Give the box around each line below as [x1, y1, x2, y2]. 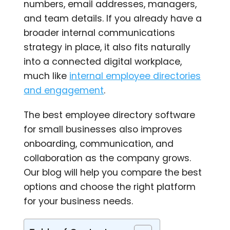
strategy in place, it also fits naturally [24, 41, 191, 53]
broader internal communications [24, 26, 176, 39]
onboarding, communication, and [24, 137, 174, 150]
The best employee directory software [24, 108, 196, 121]
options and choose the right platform [24, 180, 196, 193]
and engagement [24, 84, 104, 97]
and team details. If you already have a [24, 12, 202, 25]
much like [24, 69, 70, 82]
